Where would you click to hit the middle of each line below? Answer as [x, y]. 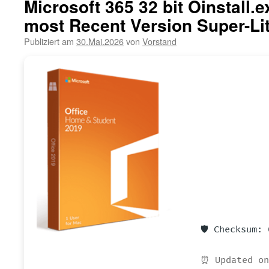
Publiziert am [49, 41]
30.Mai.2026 [100, 41]
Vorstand [159, 41]
